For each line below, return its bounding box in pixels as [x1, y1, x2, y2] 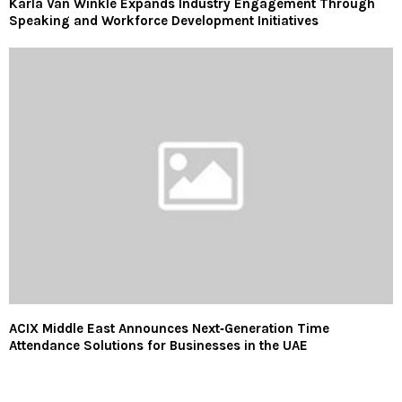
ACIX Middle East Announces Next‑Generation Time [9, 319, 329, 336]
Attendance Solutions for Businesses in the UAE [9, 336, 308, 354]
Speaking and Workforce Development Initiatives [9, 13, 319, 30]
